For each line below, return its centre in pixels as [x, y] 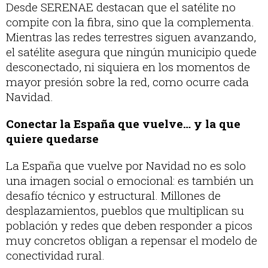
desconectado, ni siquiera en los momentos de [128, 67]
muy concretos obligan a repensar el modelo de [132, 240]
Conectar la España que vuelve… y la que [123, 124]
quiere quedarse [52, 139]
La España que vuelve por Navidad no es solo [126, 166]
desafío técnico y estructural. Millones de [113, 196]
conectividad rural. [55, 255]
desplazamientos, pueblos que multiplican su [125, 211]
